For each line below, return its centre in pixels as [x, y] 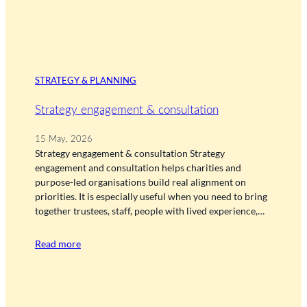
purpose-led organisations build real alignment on [140, 182]
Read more [58, 244]
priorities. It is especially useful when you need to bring [151, 197]
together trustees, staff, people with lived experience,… [149, 211]
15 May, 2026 [63, 139]
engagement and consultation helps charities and [138, 168]
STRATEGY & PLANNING [85, 80]
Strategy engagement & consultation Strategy [130, 153]
